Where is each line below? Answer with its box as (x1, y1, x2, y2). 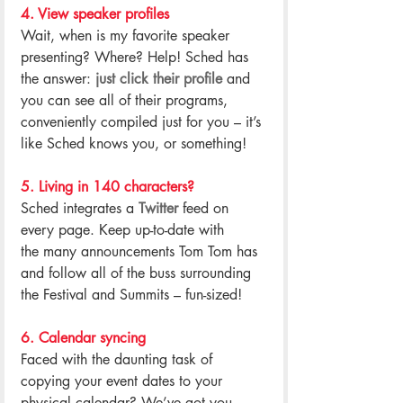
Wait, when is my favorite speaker (21, 25, 234, 45)
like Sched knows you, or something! (21, 133, 246, 153)
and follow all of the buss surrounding (21, 263, 255, 282)
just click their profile (95, 68, 222, 88)
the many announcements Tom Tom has (21, 241, 262, 261)
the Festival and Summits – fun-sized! (21, 284, 242, 304)
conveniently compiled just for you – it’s (21, 112, 265, 131)
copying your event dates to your (21, 371, 227, 390)
